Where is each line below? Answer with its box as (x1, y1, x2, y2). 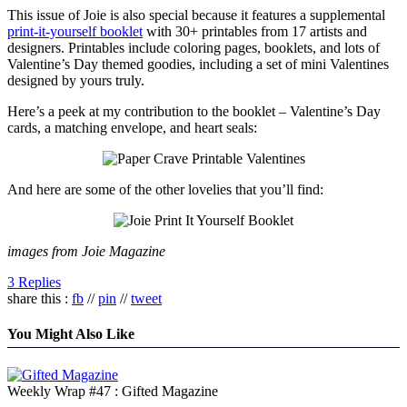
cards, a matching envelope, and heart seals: (7, 119, 257, 135)
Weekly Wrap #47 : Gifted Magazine (7, 383, 218, 400)
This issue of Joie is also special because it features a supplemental (7, 6, 385, 23)
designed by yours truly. (7, 72, 144, 88)
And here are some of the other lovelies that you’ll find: (7, 181, 323, 197)
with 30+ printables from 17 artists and (143, 23, 367, 39)
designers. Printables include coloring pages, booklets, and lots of (7, 39, 380, 55)
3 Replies (7, 273, 61, 290)
